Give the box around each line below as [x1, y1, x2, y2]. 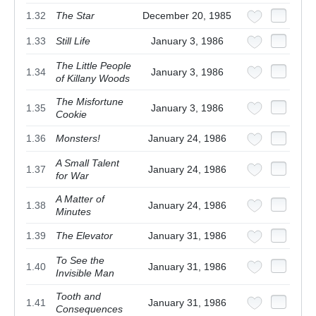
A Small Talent [56, 157, 119, 169]
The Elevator [56, 230, 113, 242]
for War [56, 170, 89, 182]
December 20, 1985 [142, 10, 231, 22]
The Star [56, 10, 95, 22]
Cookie [56, 109, 87, 121]
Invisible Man [56, 267, 114, 279]
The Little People [56, 60, 131, 72]
